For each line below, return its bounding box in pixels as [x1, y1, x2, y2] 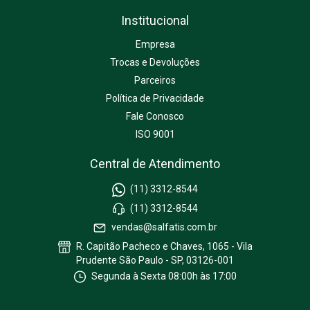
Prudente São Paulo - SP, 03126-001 [75, 254, 234, 266]
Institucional [121, 13, 189, 28]
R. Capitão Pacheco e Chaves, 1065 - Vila [73, 240, 253, 252]
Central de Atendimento [90, 156, 220, 172]
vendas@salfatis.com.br [111, 221, 217, 233]
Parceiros [134, 75, 176, 86]
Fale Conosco [126, 111, 184, 122]
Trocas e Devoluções [110, 57, 200, 69]
